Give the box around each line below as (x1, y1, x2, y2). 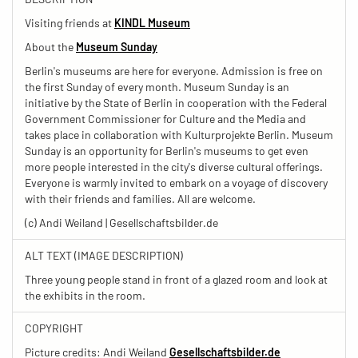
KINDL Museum (114, 15, 190, 30)
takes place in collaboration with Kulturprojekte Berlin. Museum (25, 127, 333, 141)
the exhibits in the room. (25, 288, 145, 302)
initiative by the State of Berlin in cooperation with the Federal (25, 95, 327, 109)
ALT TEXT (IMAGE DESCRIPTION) (25, 248, 183, 262)
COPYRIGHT (25, 320, 83, 335)
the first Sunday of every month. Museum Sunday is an (25, 79, 289, 93)
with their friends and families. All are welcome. (25, 191, 256, 205)
